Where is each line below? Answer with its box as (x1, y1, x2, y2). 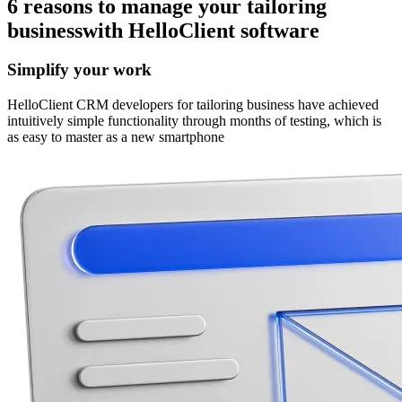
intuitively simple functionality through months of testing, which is (7, 113, 381, 129)
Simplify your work (7, 60, 152, 80)
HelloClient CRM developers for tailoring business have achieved (7, 97, 379, 113)
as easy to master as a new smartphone (7, 129, 224, 145)
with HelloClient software (83, 18, 319, 42)
